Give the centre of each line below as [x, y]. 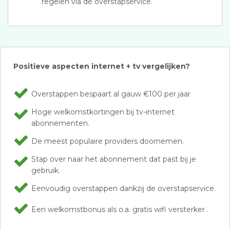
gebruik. [46, 170]
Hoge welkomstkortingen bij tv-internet [103, 112]
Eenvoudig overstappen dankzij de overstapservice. [123, 188]
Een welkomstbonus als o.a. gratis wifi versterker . [120, 209]
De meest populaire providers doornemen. [108, 141]
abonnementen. [60, 123]
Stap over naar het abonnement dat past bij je [114, 159]
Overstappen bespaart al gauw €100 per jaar [111, 94]
